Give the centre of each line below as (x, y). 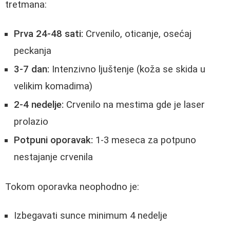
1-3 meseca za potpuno (145, 140)
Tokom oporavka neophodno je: (72, 187)
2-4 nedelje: (39, 105)
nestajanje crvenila (53, 157)
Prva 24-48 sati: (49, 34)
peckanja (33, 51)
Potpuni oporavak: (53, 140)
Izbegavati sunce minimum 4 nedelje (91, 216)
